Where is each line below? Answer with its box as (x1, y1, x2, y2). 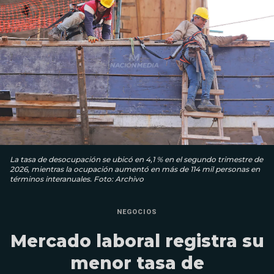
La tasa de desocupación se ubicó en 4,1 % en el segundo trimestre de (10, 155, 263, 165)
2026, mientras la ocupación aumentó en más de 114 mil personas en (10, 165, 260, 174)
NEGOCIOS (117, 208, 157, 217)
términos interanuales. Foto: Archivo (10, 174, 144, 184)
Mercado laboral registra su (10, 231, 264, 252)
